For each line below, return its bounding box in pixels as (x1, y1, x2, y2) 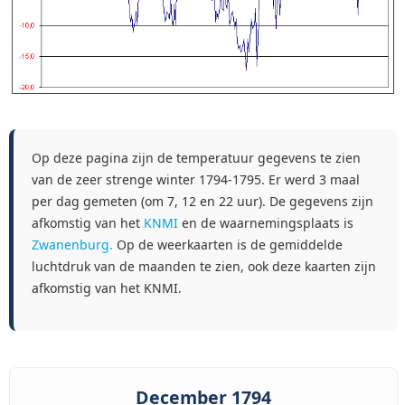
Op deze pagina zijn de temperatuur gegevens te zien (32, 149, 361, 167)
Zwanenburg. (32, 236, 113, 254)
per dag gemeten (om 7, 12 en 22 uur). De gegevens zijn (32, 193, 373, 211)
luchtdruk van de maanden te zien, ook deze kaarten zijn (32, 258, 376, 276)
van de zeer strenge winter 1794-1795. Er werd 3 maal (32, 171, 360, 189)
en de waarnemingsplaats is (178, 214, 353, 232)
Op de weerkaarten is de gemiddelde (113, 236, 343, 254)
